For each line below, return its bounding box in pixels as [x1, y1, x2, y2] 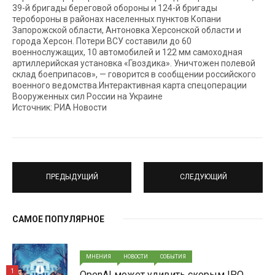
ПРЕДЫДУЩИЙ [45, 172, 98, 182]
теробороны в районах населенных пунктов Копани [12, 14, 221, 24]
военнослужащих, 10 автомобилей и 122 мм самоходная [12, 47, 242, 57]
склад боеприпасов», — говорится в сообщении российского [12, 69, 256, 79]
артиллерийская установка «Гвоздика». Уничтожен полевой [12, 58, 255, 68]
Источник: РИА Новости [12, 102, 107, 112]
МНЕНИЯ [86, 253, 111, 260]
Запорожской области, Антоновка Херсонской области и [12, 25, 241, 35]
